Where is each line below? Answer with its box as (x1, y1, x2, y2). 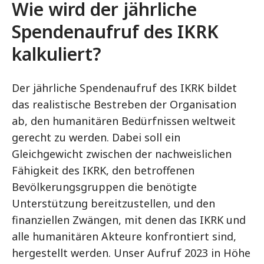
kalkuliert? (12, 42, 101, 66)
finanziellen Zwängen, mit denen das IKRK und (12, 213, 246, 227)
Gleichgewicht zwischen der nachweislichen (12, 147, 232, 161)
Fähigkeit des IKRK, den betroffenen (12, 163, 194, 177)
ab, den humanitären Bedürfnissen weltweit (12, 114, 236, 128)
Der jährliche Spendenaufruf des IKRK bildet (12, 81, 237, 95)
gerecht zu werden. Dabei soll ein (12, 130, 180, 144)
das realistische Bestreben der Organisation (12, 97, 236, 111)
